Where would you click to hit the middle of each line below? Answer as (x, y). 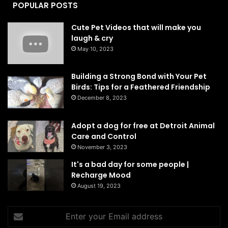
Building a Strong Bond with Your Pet (139, 77)
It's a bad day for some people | (130, 164)
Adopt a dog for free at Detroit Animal (143, 125)
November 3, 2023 (102, 147)
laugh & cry (92, 38)
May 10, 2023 (95, 49)
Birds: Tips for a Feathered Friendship (141, 87)
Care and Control (104, 136)
